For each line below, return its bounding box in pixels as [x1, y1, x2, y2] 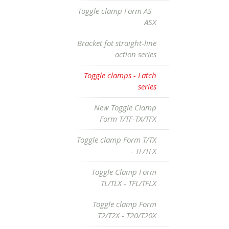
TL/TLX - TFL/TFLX [101, 178, 156, 188]
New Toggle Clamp [94, 102, 156, 112]
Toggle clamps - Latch [84, 70, 156, 80]
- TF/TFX [131, 146, 156, 156]
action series [115, 49, 156, 59]
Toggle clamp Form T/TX [77, 134, 156, 145]
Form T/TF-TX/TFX [100, 113, 156, 124]
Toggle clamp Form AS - [78, 6, 156, 16]
